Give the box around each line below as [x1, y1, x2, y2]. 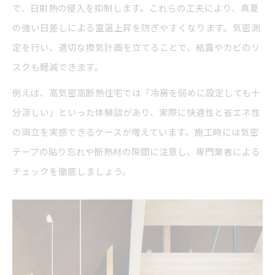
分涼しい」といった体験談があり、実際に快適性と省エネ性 [12, 106, 260, 119]
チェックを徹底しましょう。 [12, 165, 131, 178]
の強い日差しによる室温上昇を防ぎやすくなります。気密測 [12, 21, 260, 34]
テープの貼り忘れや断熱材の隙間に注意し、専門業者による [12, 145, 260, 158]
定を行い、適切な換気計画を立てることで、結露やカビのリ [12, 41, 260, 54]
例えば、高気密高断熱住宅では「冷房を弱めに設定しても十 [12, 86, 260, 99]
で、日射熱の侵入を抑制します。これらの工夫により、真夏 [12, 1, 259, 15]
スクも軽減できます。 [12, 60, 104, 74]
